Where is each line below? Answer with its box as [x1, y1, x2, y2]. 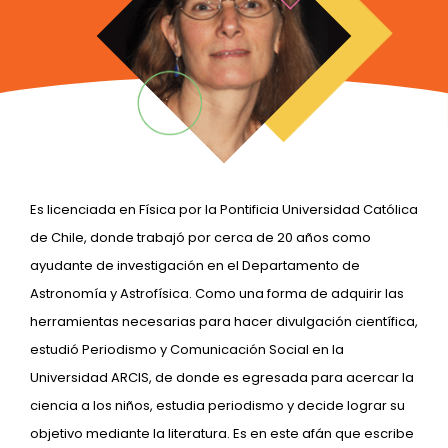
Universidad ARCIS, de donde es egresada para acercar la [30, 367, 414, 387]
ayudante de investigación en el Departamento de [30, 255, 360, 275]
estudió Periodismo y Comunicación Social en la [30, 339, 344, 359]
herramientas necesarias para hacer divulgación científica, [30, 311, 418, 331]
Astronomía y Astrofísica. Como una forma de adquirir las [30, 283, 404, 303]
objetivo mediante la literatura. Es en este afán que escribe [30, 423, 414, 443]
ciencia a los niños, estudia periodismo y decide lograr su [30, 395, 405, 415]
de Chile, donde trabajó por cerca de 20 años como [30, 227, 371, 247]
